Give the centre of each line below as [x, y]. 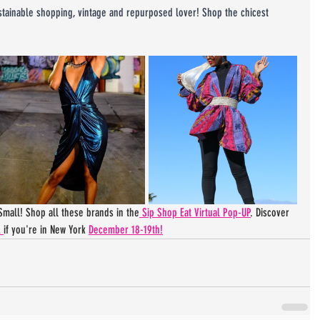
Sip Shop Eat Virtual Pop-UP [195, 212]
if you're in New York [46, 229]
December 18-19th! [126, 229]
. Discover [271, 212]
